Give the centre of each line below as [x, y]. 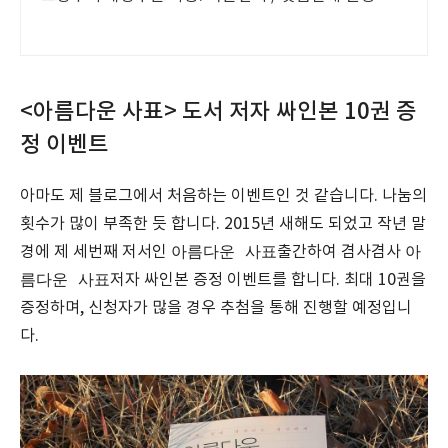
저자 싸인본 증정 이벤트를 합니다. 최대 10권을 [268, 280]
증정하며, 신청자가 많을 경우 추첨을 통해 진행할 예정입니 [216, 308]
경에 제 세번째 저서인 [95, 252]
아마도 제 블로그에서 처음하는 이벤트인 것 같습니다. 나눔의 [223, 196]
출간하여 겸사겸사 [341, 252]
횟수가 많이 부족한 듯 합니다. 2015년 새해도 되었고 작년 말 [223, 224]
